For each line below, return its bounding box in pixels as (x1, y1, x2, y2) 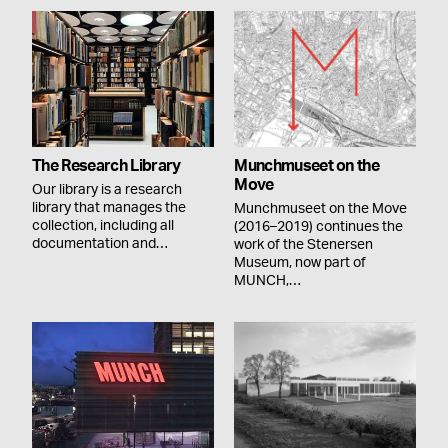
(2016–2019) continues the (234, 219, 404, 234)
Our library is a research (32, 182, 182, 197)
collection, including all (32, 218, 174, 233)
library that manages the (32, 200, 186, 215)
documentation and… (32, 236, 168, 251)
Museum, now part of (234, 255, 367, 270)
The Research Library (32, 157, 181, 174)
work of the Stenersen (234, 237, 374, 252)
